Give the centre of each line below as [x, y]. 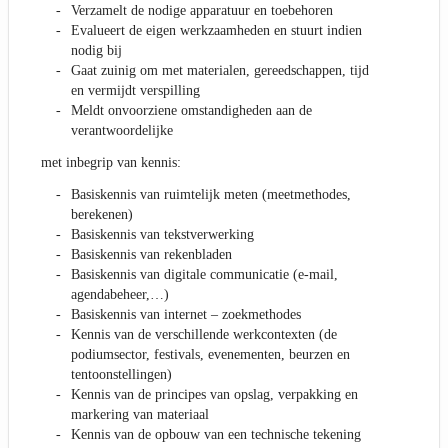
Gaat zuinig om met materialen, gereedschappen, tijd [220, 71]
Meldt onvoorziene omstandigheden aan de [191, 111]
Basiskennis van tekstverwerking [162, 235]
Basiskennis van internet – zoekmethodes [186, 315]
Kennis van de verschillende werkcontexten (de [204, 335]
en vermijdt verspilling [135, 91]
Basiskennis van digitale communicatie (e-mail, [204, 275]
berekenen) [102, 215]
